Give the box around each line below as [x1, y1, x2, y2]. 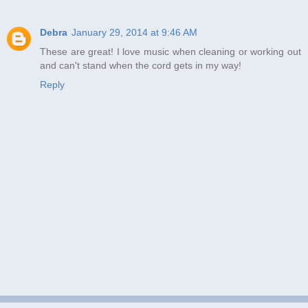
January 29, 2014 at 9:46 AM [71, 26, 197, 38]
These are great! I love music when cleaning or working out [40, 45, 301, 57]
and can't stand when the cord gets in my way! [40, 59, 241, 71]
